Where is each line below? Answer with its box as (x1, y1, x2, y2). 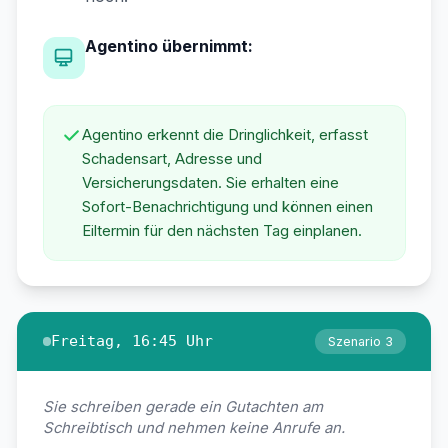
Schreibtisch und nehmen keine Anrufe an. (42, 418, 345, 437)
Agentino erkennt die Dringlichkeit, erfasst (81, 125, 368, 144)
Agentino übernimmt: (85, 36, 253, 57)
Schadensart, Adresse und (81, 149, 262, 168)
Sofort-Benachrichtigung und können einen (81, 197, 373, 216)
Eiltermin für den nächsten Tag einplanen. (81, 221, 362, 240)
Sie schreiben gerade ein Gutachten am (42, 397, 323, 416)
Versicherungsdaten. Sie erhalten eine (81, 173, 339, 192)
